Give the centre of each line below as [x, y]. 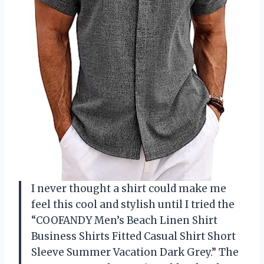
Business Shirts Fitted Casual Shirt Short [133, 236]
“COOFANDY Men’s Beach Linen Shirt [124, 220]
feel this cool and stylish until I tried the [133, 204]
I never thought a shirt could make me [129, 188]
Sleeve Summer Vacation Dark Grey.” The [135, 252]
